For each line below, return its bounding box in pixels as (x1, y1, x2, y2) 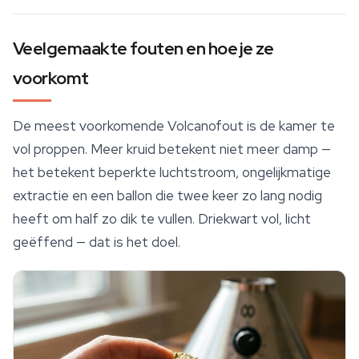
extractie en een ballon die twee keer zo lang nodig (13, 187, 322, 205)
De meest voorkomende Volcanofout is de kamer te (13, 117, 335, 135)
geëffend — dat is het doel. (13, 233, 180, 252)
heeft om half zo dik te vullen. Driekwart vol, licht (13, 210, 311, 228)
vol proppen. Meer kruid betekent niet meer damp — (13, 140, 331, 159)
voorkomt (13, 67, 89, 91)
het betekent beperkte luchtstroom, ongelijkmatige (13, 163, 331, 182)
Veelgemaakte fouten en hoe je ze (13, 37, 274, 61)
